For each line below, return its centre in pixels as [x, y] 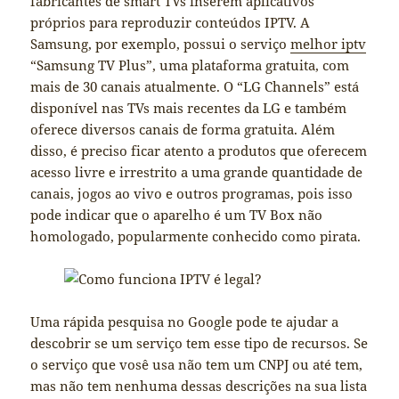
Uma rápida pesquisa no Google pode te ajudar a [185, 322]
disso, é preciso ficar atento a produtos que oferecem [199, 151]
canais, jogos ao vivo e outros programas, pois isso [192, 194]
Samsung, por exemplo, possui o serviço [161, 44]
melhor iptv [329, 44]
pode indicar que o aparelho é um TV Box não [177, 215]
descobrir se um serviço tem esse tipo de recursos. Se [199, 343]
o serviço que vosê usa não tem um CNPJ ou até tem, [197, 365]
